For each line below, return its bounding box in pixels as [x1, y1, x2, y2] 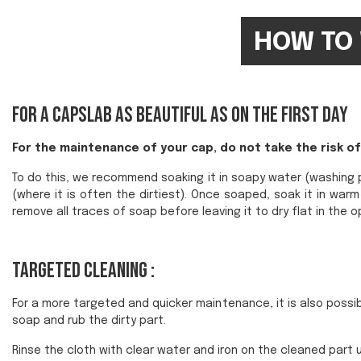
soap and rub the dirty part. [12, 314, 166, 326]
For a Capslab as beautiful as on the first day [12, 102, 348, 128]
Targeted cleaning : [12, 257, 155, 284]
